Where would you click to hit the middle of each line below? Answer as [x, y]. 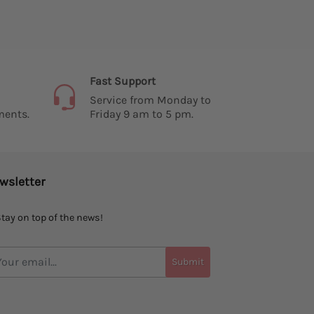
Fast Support [122, 81]
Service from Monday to [150, 100]
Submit [188, 262]
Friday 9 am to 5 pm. [141, 114]
